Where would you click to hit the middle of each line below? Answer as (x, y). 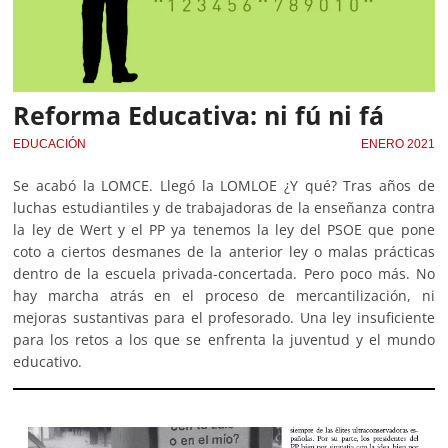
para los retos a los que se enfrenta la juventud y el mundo (224, 339)
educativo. (48, 361)
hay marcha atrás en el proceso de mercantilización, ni (224, 295)
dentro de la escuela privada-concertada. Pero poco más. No (224, 273)
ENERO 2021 (397, 143)
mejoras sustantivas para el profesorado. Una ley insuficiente (224, 317)
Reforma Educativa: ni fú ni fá (199, 114)
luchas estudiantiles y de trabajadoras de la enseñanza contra (224, 207)
